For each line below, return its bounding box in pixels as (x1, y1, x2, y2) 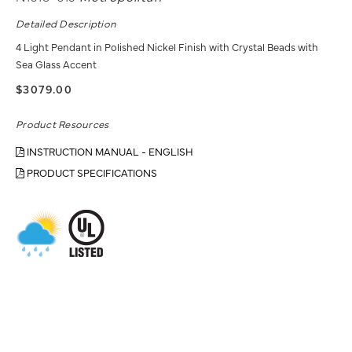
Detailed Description (16, 15, 117, 30)
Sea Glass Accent (16, 56, 97, 71)
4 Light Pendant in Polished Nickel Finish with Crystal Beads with (16, 38, 318, 53)
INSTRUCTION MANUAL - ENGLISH (24, 143, 193, 158)
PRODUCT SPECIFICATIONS (24, 164, 157, 179)
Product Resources (16, 115, 109, 130)
